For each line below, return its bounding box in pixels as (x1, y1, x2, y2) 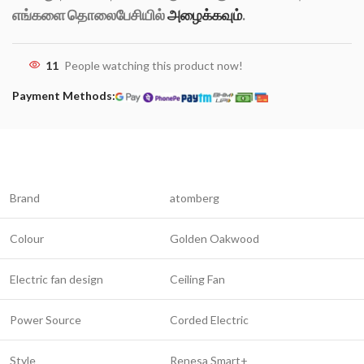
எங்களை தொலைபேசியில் (12, 6, 167, 24)
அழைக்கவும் (167, 6, 242, 24)
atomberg (170, 191, 219, 206)
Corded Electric (170, 313, 249, 327)
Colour (10, 232, 44, 246)
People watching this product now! (64, 58, 243, 73)
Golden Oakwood (170, 232, 259, 246)
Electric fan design (10, 272, 103, 287)
